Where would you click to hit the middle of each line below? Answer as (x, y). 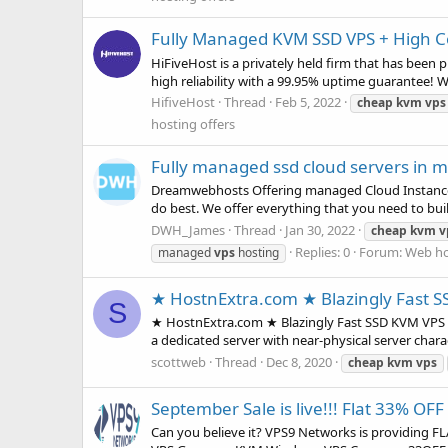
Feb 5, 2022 (308, 101)
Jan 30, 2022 (320, 229)
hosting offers (193, 123)
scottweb (178, 361)
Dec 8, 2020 (299, 361)
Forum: (382, 251)
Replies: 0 (322, 251)
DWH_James (188, 229)
